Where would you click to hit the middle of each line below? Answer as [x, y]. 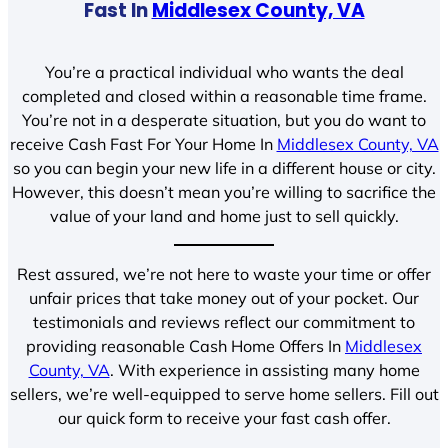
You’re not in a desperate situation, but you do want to [224, 119]
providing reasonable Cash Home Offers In [185, 346]
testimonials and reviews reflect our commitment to [224, 322]
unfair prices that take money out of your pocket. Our [224, 298]
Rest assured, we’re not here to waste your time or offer [224, 274]
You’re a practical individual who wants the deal [224, 71]
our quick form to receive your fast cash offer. [224, 418]
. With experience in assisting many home [264, 370]
